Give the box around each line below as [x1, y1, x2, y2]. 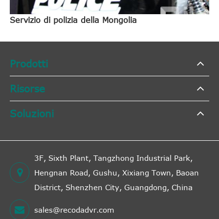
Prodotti [10, 57, 48, 69]
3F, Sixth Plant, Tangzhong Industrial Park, [34, 153, 193, 162]
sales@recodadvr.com [34, 205, 114, 214]
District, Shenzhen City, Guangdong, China [34, 182, 193, 192]
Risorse [10, 82, 45, 94]
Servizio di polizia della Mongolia [10, 15, 137, 24]
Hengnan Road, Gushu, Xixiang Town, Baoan [34, 168, 199, 177]
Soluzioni [10, 107, 54, 119]
